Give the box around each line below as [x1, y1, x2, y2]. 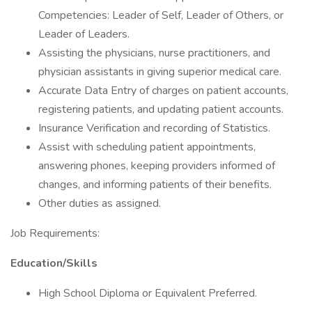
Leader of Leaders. [38, 26, 130, 42]
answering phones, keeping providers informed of [38, 158, 275, 173]
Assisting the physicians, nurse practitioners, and [38, 45, 270, 61]
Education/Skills [10, 256, 97, 271]
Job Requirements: [10, 226, 100, 241]
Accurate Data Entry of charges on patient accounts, [38, 83, 288, 98]
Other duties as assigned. [38, 196, 161, 211]
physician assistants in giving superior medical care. [38, 64, 281, 79]
